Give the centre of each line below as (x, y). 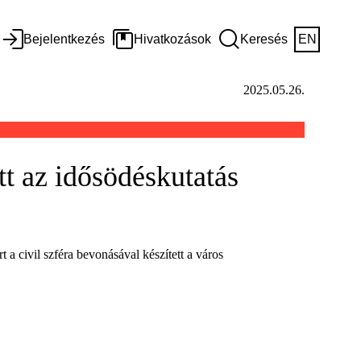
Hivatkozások (172, 39)
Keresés (264, 39)
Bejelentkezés (64, 39)
